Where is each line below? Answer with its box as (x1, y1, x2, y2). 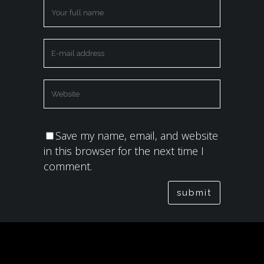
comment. (44, 159, 92, 173)
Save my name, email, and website (55, 128, 218, 143)
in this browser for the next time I (44, 143, 204, 158)
